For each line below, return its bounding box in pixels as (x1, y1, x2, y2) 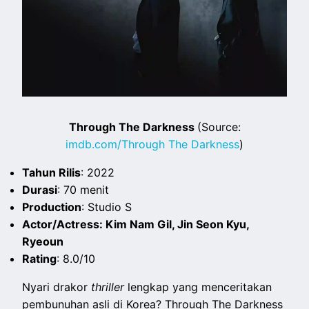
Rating (22, 252, 57, 266)
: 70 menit (57, 183, 110, 197)
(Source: (197, 120, 241, 134)
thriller (91, 280, 125, 295)
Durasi (22, 183, 58, 197)
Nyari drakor (22, 280, 92, 295)
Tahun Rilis (22, 166, 81, 180)
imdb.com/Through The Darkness (66, 137, 239, 152)
